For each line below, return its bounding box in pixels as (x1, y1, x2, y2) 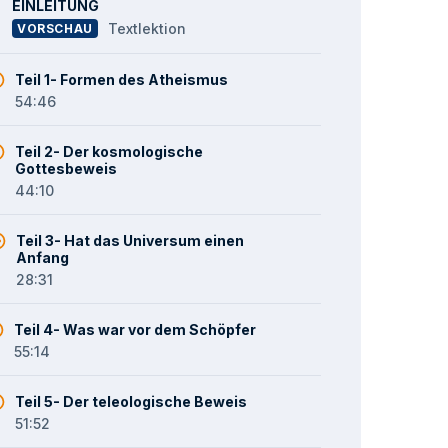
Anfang (16, 249, 70, 266)
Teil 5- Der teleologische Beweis (15, 393, 248, 410)
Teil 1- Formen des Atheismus (15, 71, 229, 88)
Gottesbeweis (15, 160, 118, 177)
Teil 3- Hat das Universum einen (16, 232, 245, 249)
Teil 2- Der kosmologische (15, 143, 204, 160)
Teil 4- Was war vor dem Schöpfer (14, 321, 257, 338)
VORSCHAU (17, 21, 93, 36)
